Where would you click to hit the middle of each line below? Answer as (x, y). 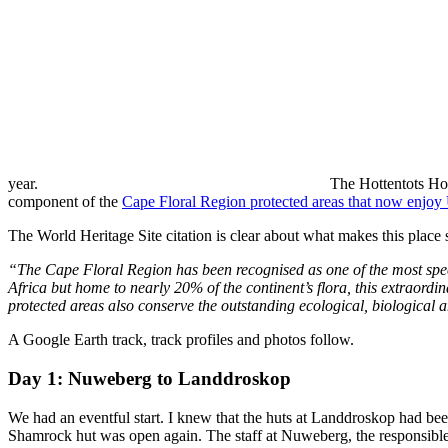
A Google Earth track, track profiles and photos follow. (181, 340)
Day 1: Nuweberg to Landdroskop (149, 378)
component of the (65, 202)
